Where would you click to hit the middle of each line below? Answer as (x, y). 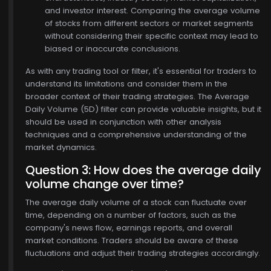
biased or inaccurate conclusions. (113, 49)
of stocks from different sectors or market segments (149, 23)
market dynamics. (61, 147)
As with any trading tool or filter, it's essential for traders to (141, 71)
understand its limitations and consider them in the (126, 84)
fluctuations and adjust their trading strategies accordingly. (143, 253)
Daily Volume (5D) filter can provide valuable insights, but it (143, 109)
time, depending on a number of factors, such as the (131, 215)
